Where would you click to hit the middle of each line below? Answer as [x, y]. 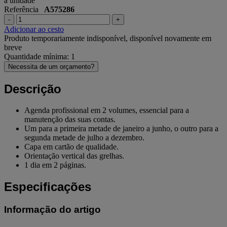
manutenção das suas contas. [70, 120]
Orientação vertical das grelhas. [74, 156]
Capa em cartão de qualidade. [71, 147]
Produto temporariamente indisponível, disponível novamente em [108, 38]
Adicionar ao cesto [34, 29]
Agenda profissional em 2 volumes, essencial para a [107, 110]
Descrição [33, 89]
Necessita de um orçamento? [51, 66]
